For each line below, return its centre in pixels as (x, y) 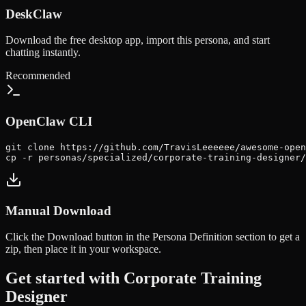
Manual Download (58, 210)
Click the (26, 237)
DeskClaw (34, 14)
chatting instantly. (43, 53)
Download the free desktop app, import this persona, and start (138, 40)
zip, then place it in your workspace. (83, 249)
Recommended (38, 76)
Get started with (65, 278)
